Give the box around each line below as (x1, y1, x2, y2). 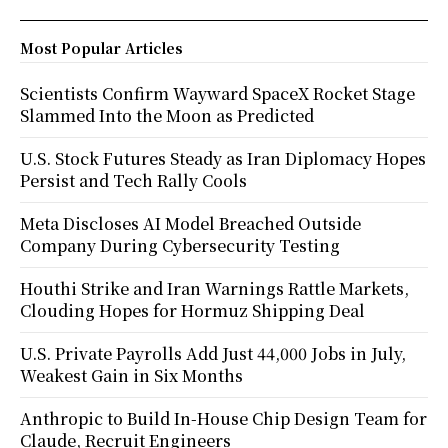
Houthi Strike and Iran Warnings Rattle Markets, (20, 277, 409, 301)
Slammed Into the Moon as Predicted (20, 104, 314, 128)
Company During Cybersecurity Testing (20, 234, 340, 258)
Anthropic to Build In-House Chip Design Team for (20, 407, 427, 431)
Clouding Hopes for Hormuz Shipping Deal (20, 299, 365, 323)
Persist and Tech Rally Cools (20, 169, 247, 193)
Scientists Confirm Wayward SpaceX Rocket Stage (20, 82, 415, 106)
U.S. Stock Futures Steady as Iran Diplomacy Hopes (20, 147, 426, 171)
